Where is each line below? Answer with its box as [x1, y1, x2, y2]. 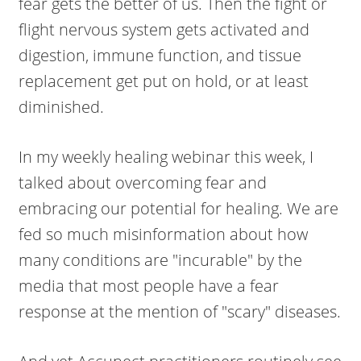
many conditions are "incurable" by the [19, 249, 303, 271]
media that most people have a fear [19, 275, 280, 297]
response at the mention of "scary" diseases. [19, 301, 342, 322]
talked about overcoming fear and [19, 172, 268, 193]
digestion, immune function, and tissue [19, 44, 302, 66]
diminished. [19, 96, 105, 118]
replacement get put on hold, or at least [19, 70, 309, 92]
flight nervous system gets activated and [19, 19, 310, 40]
